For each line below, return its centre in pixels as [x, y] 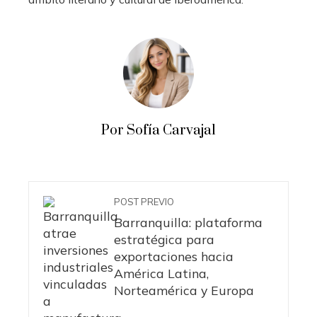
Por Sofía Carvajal [158, 131]
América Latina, [161, 273]
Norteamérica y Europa [184, 290]
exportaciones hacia [174, 257]
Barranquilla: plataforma [188, 223]
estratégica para [164, 240]
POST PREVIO [144, 202]
